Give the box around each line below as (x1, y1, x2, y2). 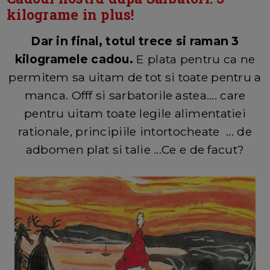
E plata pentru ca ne (136, 51, 256, 66)
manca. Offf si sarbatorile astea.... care (24, 87, 246, 102)
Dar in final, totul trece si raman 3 (31, 33, 239, 48)
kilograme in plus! (7, 5, 134, 24)
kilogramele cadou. (14, 51, 137, 66)
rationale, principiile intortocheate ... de (18, 124, 252, 139)
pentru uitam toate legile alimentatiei (24, 105, 246, 121)
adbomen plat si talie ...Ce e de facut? (25, 142, 245, 157)
